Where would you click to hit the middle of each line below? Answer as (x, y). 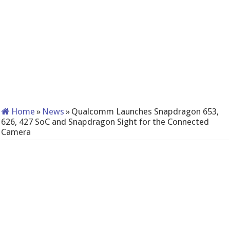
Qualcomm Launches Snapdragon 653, (145, 111)
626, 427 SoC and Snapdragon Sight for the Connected (105, 122)
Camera (16, 132)
